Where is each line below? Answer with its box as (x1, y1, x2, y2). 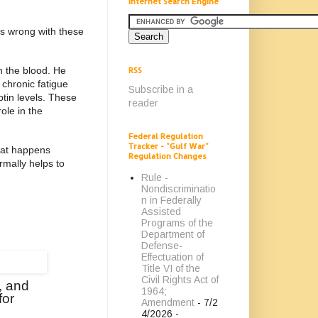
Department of (141, 228, 204, 240)
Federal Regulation (128, 131, 203, 141)
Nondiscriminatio (141, 182, 216, 194)
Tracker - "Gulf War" (128, 141, 209, 151)
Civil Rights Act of (141, 273, 219, 285)
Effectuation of (141, 251, 204, 263)
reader (128, 97, 158, 109)
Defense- (141, 239, 182, 251)
